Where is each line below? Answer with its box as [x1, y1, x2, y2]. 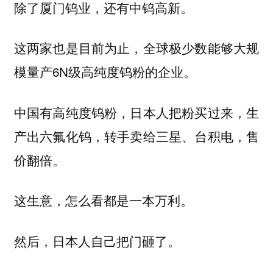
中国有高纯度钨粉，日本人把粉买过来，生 [13, 102, 260, 121]
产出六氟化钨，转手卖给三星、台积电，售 [13, 126, 260, 145]
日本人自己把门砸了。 [52, 232, 180, 250]
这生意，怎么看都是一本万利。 [13, 191, 193, 210]
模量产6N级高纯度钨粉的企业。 [13, 62, 196, 81]
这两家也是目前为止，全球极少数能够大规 [13, 38, 260, 57]
